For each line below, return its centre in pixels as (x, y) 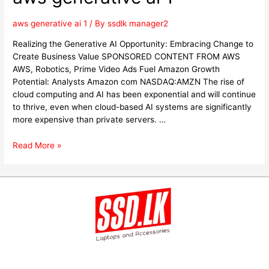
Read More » (37, 145)
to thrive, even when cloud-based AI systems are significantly (132, 107)
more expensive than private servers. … (89, 119)
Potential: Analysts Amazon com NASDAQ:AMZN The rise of (129, 81)
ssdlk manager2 (138, 24)
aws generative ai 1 (50, 24)
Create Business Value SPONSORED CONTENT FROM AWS (127, 56)
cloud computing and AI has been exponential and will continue (134, 94)
